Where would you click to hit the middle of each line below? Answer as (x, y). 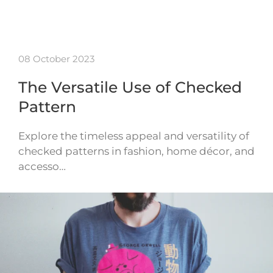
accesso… (42, 167)
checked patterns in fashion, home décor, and (136, 151)
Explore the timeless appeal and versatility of (134, 136)
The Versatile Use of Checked (130, 87)
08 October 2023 (56, 59)
